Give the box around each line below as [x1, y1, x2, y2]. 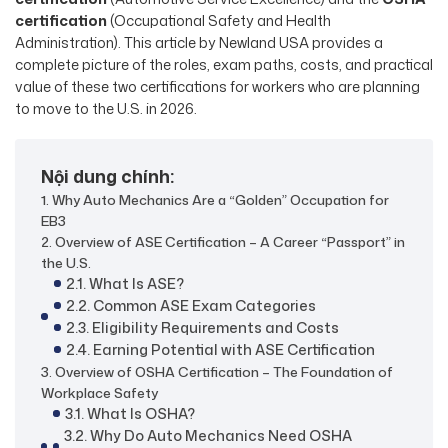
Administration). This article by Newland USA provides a [15, 31, 383, 53]
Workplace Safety [41, 382, 158, 402]
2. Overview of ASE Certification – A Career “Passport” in [41, 231, 405, 251]
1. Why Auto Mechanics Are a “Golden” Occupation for [41, 189, 389, 209]
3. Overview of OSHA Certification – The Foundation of [41, 361, 393, 381]
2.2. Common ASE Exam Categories [66, 294, 317, 316]
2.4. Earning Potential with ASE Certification [66, 338, 376, 360]
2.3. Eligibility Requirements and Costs [66, 316, 340, 338]
